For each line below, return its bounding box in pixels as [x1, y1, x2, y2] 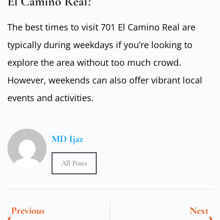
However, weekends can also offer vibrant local [7, 74, 202, 86]
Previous [11, 204, 45, 217]
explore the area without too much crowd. [7, 56, 181, 68]
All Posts [61, 158, 87, 167]
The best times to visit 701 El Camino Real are [7, 21, 195, 33]
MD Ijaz [52, 133, 83, 145]
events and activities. [7, 91, 94, 104]
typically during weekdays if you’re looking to [7, 38, 192, 51]
